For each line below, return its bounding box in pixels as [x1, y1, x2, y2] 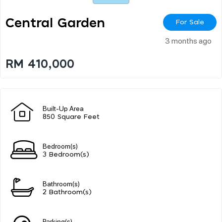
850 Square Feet [43, 113, 100, 120]
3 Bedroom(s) [43, 151, 89, 158]
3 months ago [165, 35, 212, 46]
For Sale [175, 18, 204, 26]
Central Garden [5, 16, 105, 30]
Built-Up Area [43, 103, 84, 112]
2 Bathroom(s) [43, 189, 92, 196]
